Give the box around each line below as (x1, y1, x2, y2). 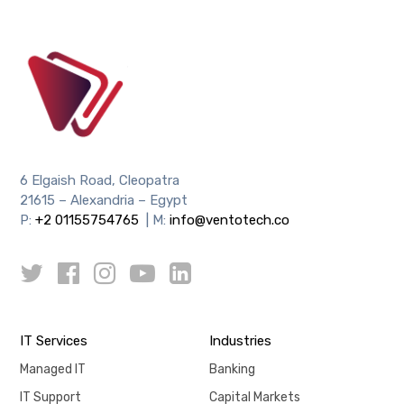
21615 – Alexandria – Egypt (20, 191, 188, 208)
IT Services (20, 332, 88, 349)
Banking (208, 361, 255, 377)
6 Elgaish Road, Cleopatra (20, 171, 180, 188)
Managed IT (20, 361, 87, 377)
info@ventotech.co (170, 211, 290, 228)
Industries (208, 332, 271, 349)
